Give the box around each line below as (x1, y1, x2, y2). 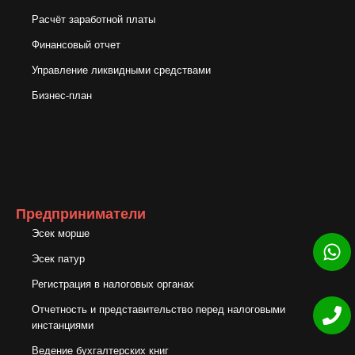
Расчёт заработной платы (32, 11, 155, 26)
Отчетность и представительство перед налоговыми (32, 301, 285, 316)
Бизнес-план (32, 87, 92, 102)
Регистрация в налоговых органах (32, 276, 194, 291)
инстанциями (32, 317, 94, 332)
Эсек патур (32, 250, 85, 265)
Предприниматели (16, 203, 146, 223)
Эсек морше (32, 225, 90, 240)
